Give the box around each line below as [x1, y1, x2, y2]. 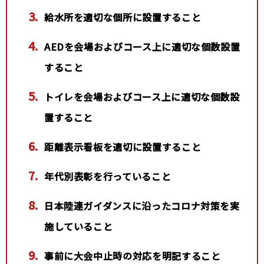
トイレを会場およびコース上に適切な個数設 [44, 89, 240, 104]
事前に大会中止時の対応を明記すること [44, 248, 221, 263]
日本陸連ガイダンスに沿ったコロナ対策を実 [44, 198, 240, 213]
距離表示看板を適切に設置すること [44, 139, 202, 154]
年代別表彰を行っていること [44, 169, 171, 183]
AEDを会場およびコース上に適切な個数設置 [44, 39, 240, 54]
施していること [44, 219, 113, 233]
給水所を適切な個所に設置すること [44, 9, 202, 24]
